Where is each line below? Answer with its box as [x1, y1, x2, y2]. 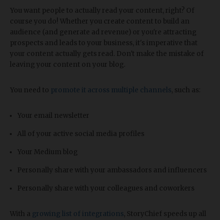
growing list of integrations [32, 210, 124, 219]
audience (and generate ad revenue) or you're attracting [10, 28, 196, 37]
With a [10, 210, 32, 219]
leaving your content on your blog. [10, 60, 125, 69]
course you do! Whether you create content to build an [10, 17, 190, 26]
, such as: [171, 86, 200, 95]
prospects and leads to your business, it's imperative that [10, 39, 197, 48]
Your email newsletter [17, 111, 89, 120]
